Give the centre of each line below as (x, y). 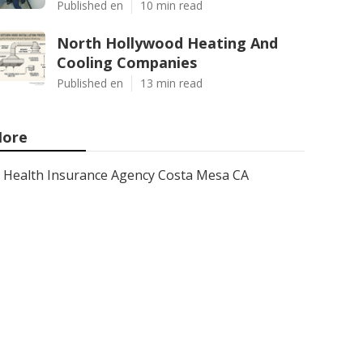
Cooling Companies (127, 62)
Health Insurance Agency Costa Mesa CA (126, 175)
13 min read (171, 83)
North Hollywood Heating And (167, 43)
